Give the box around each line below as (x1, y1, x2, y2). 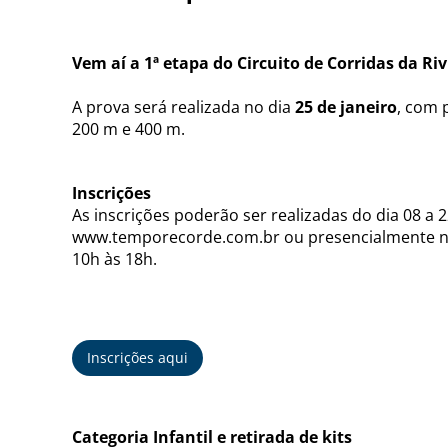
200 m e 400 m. (72, 117, 185, 140)
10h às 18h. (72, 247, 157, 270)
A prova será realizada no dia (72, 95, 295, 118)
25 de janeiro (295, 95, 397, 118)
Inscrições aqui (87, 347, 188, 367)
